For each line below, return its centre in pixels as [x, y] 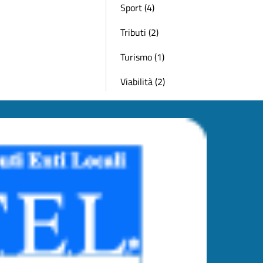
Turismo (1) [142, 57]
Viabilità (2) [143, 82]
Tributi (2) [139, 32]
